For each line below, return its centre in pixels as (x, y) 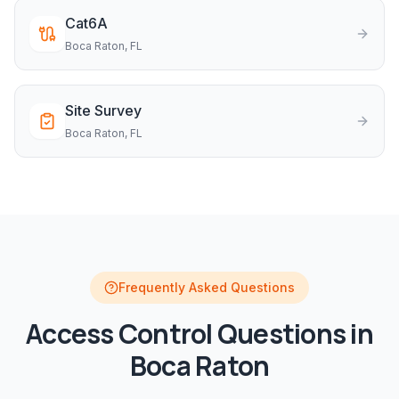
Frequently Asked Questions (207, 287)
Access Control (119, 334)
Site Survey (103, 110)
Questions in (293, 334)
